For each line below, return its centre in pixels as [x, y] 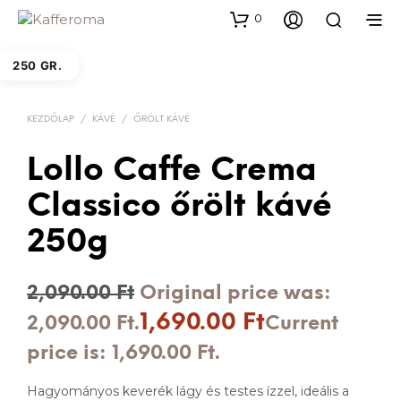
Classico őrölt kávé [179, 206]
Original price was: [235, 293]
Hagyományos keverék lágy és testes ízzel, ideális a [188, 391]
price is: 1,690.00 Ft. [124, 353]
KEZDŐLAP [51, 119]
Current [302, 324]
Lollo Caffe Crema [172, 171]
